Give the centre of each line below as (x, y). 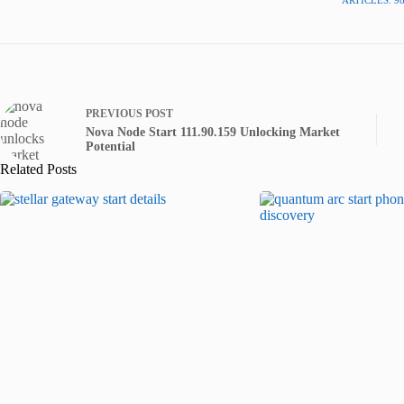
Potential (110, 147)
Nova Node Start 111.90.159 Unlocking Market (213, 133)
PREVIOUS (115, 114)
